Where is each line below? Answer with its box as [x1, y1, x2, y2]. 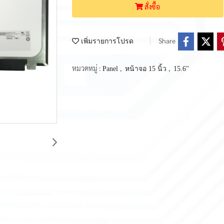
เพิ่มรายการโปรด [79, 37, 133, 45]
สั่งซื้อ [144, 1, 160, 11]
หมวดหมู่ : [72, 63, 102, 72]
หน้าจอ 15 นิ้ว [125, 64, 168, 72]
